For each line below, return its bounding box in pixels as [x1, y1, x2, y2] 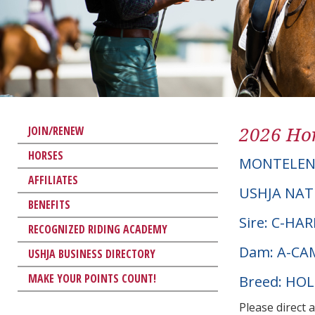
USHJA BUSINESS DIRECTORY [28, 245, 155, 262]
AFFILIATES [28, 172, 78, 188]
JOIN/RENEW [28, 122, 84, 139]
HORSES [28, 147, 63, 163]
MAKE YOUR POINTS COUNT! [28, 270, 156, 286]
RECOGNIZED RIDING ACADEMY [28, 221, 167, 237]
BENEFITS [28, 196, 70, 212]
